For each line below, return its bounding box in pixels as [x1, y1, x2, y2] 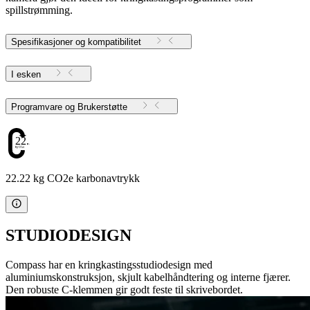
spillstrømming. [6, 3, 73, 16]
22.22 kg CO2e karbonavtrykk [6, 172, 140, 184]
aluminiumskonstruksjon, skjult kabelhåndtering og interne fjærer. [6, 271, 291, 284]
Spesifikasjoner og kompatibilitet [11, 36, 141, 47]
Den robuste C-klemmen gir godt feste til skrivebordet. [6, 284, 243, 296]
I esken [11, 69, 41, 80]
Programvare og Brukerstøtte [77, 101, 127, 112]
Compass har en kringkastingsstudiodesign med [6, 259, 212, 271]
